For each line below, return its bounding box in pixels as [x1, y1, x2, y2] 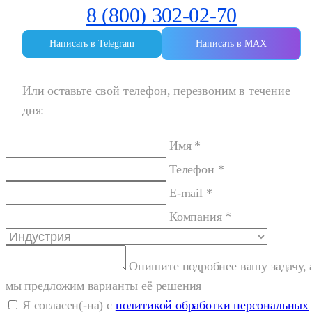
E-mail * [169, 186, 212, 201]
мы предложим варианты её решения [6, 279, 202, 293]
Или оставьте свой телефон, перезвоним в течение [22, 84, 290, 98]
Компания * [169, 210, 232, 224]
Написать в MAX [196, 38, 267, 49]
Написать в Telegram [49, 38, 134, 49]
